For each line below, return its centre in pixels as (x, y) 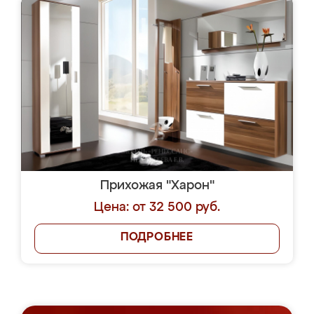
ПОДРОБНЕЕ (157, 238)
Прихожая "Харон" (157, 186)
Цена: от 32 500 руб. (157, 207)
